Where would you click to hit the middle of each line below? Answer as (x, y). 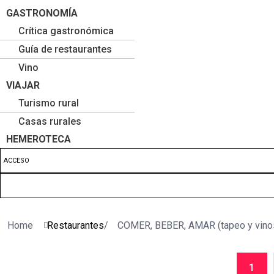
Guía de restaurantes (65, 49)
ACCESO (17, 161)
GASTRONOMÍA (42, 13)
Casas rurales (50, 121)
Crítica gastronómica (66, 31)
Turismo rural (49, 103)
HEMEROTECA (39, 139)
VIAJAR (23, 85)
